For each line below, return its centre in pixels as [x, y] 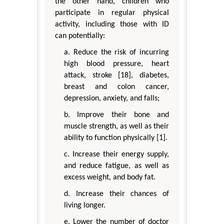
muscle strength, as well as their [116, 127]
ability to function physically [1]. [116, 138]
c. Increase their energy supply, [116, 155]
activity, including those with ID [112, 25]
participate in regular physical [112, 13]
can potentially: [80, 36]
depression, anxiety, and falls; [112, 99]
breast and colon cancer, [116, 87]
